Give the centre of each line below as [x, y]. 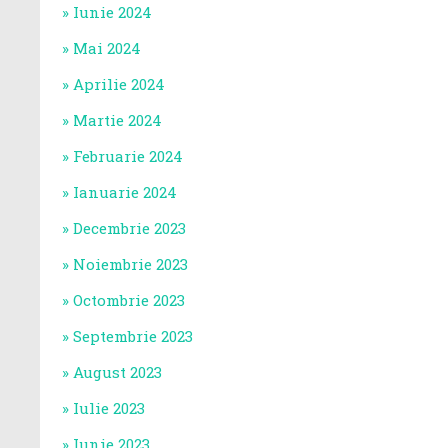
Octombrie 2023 [129, 300]
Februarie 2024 [128, 156]
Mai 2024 [107, 48]
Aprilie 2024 [119, 84]
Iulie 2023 [109, 408]
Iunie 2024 [112, 12]
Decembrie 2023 [129, 228]
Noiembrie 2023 [130, 264]
